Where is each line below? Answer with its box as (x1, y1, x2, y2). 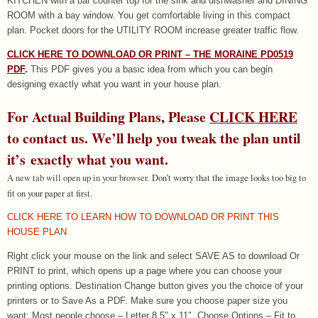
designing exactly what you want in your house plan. (7, 79, 221, 89)
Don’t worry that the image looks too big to (152, 171, 306, 184)
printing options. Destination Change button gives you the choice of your (7, 280, 303, 291)
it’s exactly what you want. (7, 148, 168, 170)
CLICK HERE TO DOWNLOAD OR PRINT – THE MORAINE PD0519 (7, 49, 293, 60)
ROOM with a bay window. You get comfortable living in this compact (7, 11, 290, 21)
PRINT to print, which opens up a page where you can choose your (7, 265, 282, 276)
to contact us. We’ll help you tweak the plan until (7, 127, 300, 148)
